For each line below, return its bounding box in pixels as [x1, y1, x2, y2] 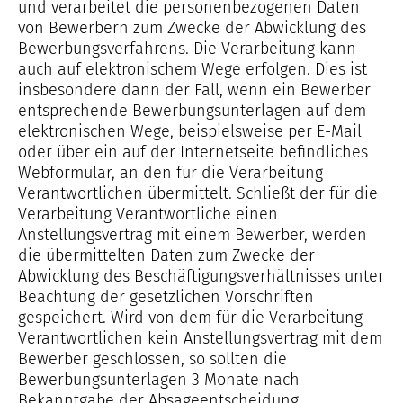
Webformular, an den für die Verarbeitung [18, 163, 323, 183]
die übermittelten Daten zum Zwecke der [18, 246, 315, 265]
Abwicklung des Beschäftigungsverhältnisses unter [18, 266, 384, 286]
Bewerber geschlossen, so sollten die [18, 349, 287, 369]
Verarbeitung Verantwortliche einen [18, 204, 278, 224]
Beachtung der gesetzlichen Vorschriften [18, 287, 314, 307]
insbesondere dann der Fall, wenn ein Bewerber [18, 80, 371, 100]
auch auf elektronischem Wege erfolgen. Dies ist [18, 59, 367, 79]
